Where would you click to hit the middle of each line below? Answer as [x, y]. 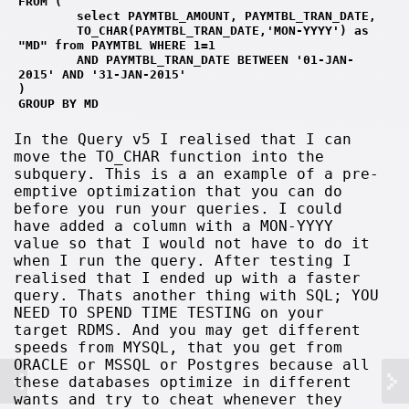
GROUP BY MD [59, 103]
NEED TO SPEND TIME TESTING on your [169, 312]
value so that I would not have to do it [192, 243]
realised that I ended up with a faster [188, 278]
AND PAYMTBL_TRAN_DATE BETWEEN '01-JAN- [187, 59]
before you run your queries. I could [178, 208]
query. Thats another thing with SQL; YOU [197, 295]
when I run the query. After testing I [183, 260]
